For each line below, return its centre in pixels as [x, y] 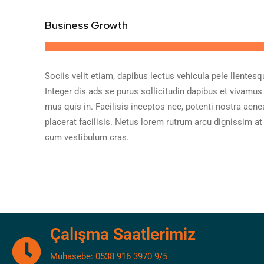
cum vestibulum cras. [87, 137]
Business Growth [86, 25]
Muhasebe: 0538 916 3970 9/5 [109, 256]
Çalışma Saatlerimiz [123, 234]
